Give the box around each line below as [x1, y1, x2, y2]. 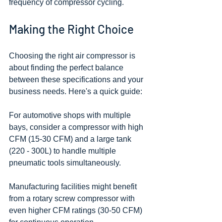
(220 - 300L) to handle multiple [9, 147, 118, 155]
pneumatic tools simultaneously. [9, 159, 121, 167]
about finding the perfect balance [9, 63, 125, 72]
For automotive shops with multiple [9, 111, 133, 119]
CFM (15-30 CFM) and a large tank [9, 135, 133, 143]
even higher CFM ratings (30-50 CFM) [9, 206, 144, 215]
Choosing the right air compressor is [9, 52, 137, 60]
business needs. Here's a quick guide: [9, 87, 142, 96]
